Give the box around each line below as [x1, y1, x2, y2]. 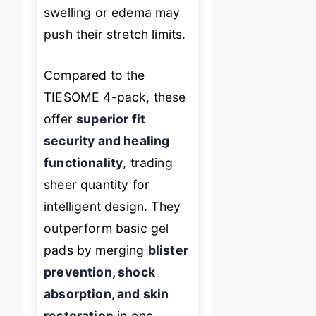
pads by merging [44, 242, 148, 257]
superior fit [76, 111, 146, 126]
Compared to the [44, 67, 145, 83]
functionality [44, 154, 123, 170]
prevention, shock [44, 264, 155, 279]
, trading [123, 154, 173, 170]
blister [147, 242, 188, 257]
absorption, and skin [44, 286, 169, 301]
